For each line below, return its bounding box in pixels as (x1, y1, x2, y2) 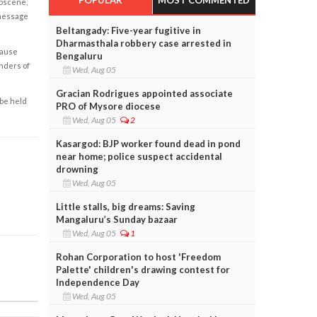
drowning (55, 163, 98, 175)
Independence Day (55, 276, 139, 288)
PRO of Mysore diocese (55, 100, 161, 112)
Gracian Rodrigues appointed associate (55, 87, 233, 99)
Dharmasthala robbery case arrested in (55, 37, 231, 49)
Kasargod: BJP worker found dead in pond (55, 137, 241, 149)
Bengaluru (55, 50, 103, 62)
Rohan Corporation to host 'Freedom (55, 250, 221, 263)
